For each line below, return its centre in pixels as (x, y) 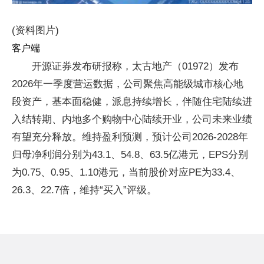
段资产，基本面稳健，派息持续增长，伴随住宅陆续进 (132, 101)
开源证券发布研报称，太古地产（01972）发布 (135, 66)
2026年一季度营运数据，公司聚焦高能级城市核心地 (128, 84)
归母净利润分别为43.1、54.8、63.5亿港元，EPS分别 (130, 154)
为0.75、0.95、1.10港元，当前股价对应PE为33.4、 (126, 172)
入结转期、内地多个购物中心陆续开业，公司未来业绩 (132, 119)
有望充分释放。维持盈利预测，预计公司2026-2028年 (130, 137)
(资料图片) (35, 30)
